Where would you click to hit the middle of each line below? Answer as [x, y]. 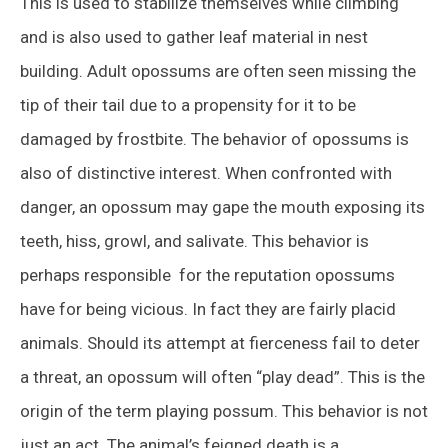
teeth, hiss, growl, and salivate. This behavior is [194, 240]
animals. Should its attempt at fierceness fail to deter [220, 342]
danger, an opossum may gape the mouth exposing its [222, 206]
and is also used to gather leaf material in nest [194, 36]
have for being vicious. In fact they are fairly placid [208, 308]
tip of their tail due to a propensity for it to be [188, 104]
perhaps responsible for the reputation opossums [207, 274]
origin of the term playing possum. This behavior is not [224, 410]
